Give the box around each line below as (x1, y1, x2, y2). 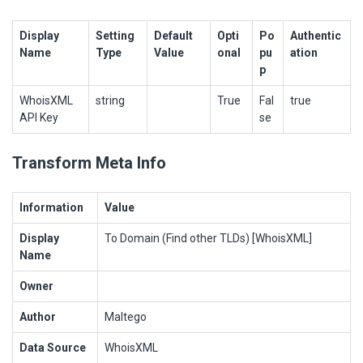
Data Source (19, 340, 86, 354)
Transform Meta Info (12, 152, 166, 173)
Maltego (105, 310, 147, 323)
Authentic (290, 28, 341, 42)
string (96, 93, 125, 107)
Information (19, 200, 83, 214)
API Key (19, 110, 58, 124)
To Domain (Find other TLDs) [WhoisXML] (105, 231, 312, 245)
